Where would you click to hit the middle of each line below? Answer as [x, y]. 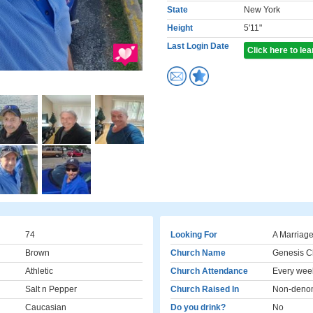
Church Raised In [205, 289]
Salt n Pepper [51, 289]
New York [262, 10]
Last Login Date [198, 46]
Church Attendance [209, 271]
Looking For [194, 235]
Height [180, 28]
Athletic [39, 271]
